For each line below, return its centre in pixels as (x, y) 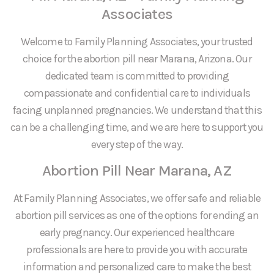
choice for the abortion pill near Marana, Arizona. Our (137, 58)
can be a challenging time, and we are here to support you (137, 127)
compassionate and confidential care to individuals (137, 93)
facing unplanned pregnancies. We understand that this (137, 110)
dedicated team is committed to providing (137, 76)
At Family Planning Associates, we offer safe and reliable (137, 198)
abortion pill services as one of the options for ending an (137, 216)
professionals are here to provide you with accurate (137, 250)
